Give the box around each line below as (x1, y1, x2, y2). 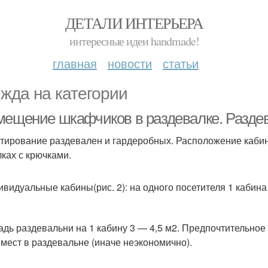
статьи (163, 54, 199, 72)
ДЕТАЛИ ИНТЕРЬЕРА (65, 13, 203, 33)
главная (53, 54, 97, 72)
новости (108, 54, 152, 72)
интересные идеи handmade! (69, 33, 199, 49)
